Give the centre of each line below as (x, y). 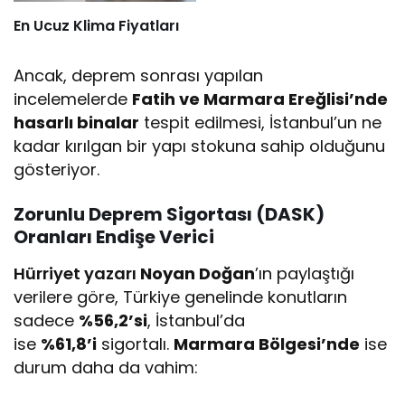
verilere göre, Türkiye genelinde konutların (181, 297)
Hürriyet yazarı (77, 274)
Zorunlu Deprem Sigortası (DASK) (169, 215)
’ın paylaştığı (305, 274)
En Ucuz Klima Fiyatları (96, 26)
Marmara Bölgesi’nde (267, 344)
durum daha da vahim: (106, 368)
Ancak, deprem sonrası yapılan (139, 76)
